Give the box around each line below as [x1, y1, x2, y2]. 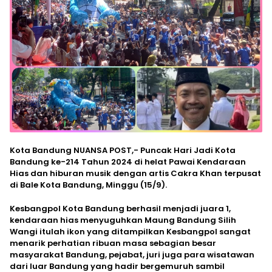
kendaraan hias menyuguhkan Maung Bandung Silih [10, 214, 236, 226]
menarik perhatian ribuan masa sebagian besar [10, 237, 216, 249]
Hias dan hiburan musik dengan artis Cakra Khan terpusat [10, 167, 261, 179]
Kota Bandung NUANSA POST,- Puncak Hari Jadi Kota [10, 144, 236, 156]
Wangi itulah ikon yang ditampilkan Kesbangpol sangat [10, 225, 251, 237]
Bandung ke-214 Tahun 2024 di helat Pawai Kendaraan [10, 155, 246, 168]
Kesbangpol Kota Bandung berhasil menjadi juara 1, [10, 202, 231, 214]
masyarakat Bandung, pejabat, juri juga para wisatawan [10, 248, 254, 260]
